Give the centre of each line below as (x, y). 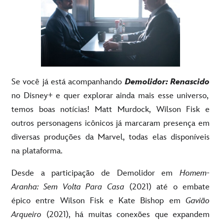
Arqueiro (26, 214)
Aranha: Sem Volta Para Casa (68, 187)
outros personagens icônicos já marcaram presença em (110, 123)
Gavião (198, 201)
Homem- (195, 173)
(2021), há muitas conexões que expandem (126, 214)
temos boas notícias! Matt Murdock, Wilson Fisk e (110, 109)
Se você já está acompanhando (68, 82)
